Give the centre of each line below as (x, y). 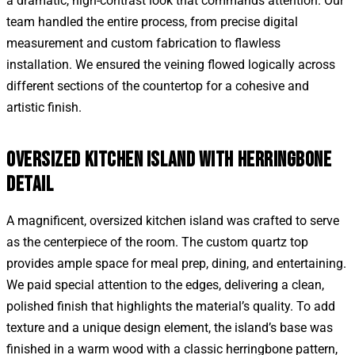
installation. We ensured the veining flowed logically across (171, 65)
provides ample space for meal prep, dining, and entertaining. (176, 263)
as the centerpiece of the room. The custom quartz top (157, 242)
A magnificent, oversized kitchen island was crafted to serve (173, 220)
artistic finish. (44, 108)
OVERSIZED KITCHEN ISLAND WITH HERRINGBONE (169, 160)
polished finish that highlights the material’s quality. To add (171, 306)
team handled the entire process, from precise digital (152, 22)
